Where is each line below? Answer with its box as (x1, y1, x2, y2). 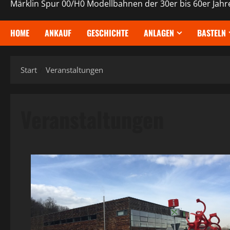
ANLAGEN (144, 26, 174, 39)
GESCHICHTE (87, 26, 128, 39)
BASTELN (197, 26, 226, 39)
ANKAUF (45, 26, 71, 39)
